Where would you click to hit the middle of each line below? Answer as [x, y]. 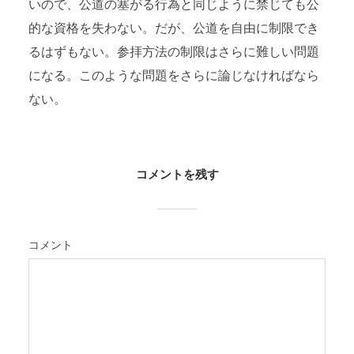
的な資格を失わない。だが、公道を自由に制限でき [173, 28]
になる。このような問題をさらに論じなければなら [173, 76]
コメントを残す [177, 176]
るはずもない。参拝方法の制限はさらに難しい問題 [173, 52]
